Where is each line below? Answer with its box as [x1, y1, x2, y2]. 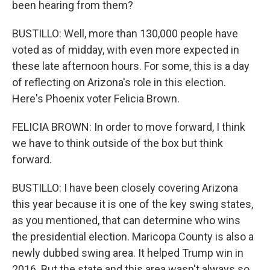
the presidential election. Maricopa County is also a [12, 230, 254, 243]
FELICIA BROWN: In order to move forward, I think [12, 121, 245, 133]
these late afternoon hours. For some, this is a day [12, 60, 250, 72]
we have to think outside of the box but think [12, 137, 223, 149]
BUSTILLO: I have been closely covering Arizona [12, 181, 238, 194]
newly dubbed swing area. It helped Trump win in [12, 246, 243, 259]
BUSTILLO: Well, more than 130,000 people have [12, 27, 238, 40]
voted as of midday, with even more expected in [12, 43, 239, 56]
